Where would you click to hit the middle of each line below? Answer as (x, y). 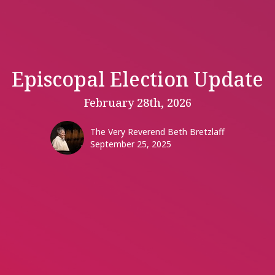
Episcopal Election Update (137, 79)
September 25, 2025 (131, 144)
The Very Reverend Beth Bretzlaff (157, 132)
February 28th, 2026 (137, 103)
